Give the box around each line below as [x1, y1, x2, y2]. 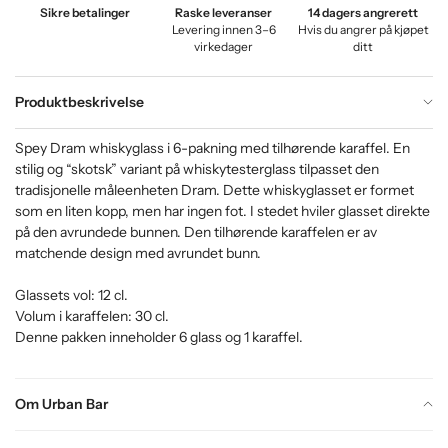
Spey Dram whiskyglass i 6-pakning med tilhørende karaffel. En [15, 138, 410, 157]
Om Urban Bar [15, 394, 108, 413]
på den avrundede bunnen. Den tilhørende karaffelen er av [15, 222, 377, 241]
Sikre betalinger [39, 5, 130, 20]
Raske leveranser [175, 5, 273, 20]
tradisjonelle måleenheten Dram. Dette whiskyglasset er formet [15, 180, 414, 199]
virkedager [194, 39, 254, 54]
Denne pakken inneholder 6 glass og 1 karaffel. [15, 327, 303, 346]
